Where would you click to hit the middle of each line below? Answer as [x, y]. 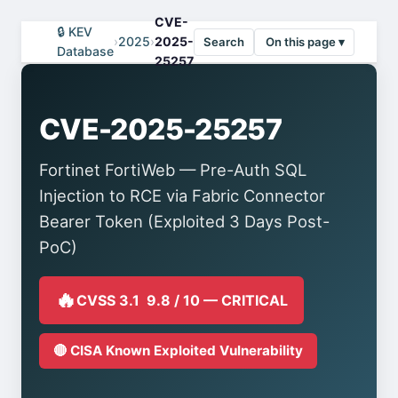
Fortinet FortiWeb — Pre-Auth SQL [173, 170]
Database [85, 51]
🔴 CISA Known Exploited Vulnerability [178, 350]
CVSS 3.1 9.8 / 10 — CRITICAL [182, 300]
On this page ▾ [305, 41]
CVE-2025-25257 [161, 129]
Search [224, 41]
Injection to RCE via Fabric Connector [182, 195]
